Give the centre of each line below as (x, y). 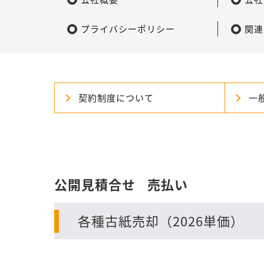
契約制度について (116, 98)
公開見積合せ (95, 184)
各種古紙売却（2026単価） (161, 221)
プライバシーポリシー (128, 29)
